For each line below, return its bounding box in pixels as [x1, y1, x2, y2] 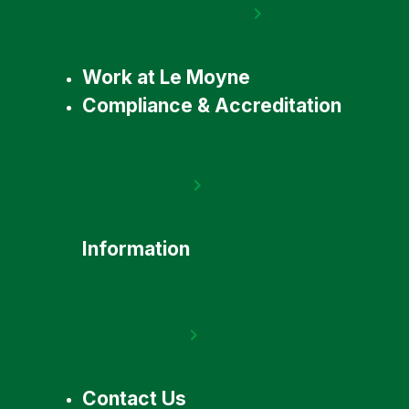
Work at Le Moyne [81, 65, 250, 89]
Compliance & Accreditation [81, 94, 341, 118]
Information [81, 236, 190, 260]
